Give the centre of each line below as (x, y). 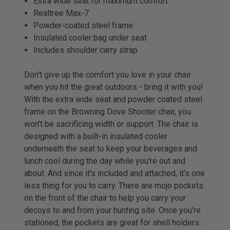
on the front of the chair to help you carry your (105, 198)
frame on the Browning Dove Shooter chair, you (108, 111)
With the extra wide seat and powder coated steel (113, 99)
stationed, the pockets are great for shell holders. (112, 222)
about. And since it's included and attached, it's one (114, 173)
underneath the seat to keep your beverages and (111, 148)
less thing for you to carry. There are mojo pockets (114, 185)
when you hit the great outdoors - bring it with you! (114, 87)
